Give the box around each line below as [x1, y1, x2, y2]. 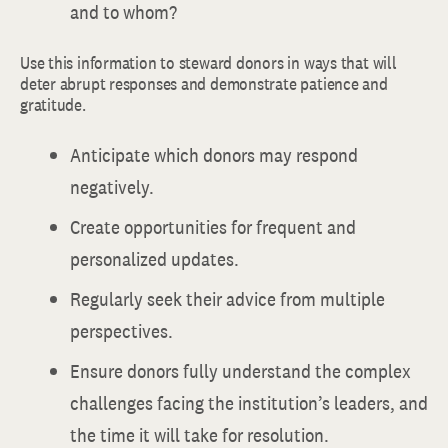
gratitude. [20, 93, 90, 116]
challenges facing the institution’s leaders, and [70, 390, 428, 416]
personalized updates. [70, 246, 243, 272]
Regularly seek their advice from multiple [70, 286, 385, 312]
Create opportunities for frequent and [70, 214, 356, 240]
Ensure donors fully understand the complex [70, 358, 411, 384]
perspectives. [70, 318, 177, 344]
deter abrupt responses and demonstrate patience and [20, 72, 388, 95]
